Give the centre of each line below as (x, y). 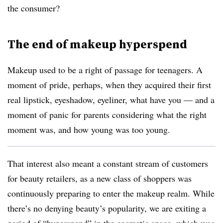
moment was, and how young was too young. (90, 129)
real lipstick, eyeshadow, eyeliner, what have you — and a (111, 100)
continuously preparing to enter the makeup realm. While (111, 193)
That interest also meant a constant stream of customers (108, 163)
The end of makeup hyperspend (97, 44)
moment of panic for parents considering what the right (107, 114)
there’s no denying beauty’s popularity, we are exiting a (107, 208)
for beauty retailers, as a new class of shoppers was (100, 178)
